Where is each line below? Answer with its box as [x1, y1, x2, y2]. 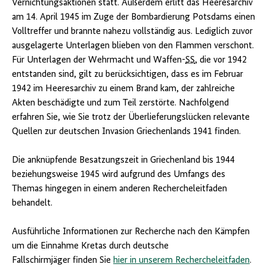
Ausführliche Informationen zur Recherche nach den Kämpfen [12, 227, 250, 237]
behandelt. [12, 198, 52, 209]
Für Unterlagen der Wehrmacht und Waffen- [12, 55, 185, 66]
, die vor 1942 [195, 55, 247, 66]
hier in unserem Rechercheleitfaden [113, 256, 250, 266]
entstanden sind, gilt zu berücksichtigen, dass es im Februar [12, 70, 243, 80]
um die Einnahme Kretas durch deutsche [12, 241, 169, 252]
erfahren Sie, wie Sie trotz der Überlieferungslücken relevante [12, 113, 250, 123]
